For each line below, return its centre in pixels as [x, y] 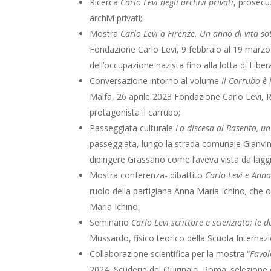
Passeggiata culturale [133, 128]
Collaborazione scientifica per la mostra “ [170, 254]
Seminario [111, 223]
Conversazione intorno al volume [156, 81]
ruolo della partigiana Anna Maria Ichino [168, 191]
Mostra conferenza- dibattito [148, 175]
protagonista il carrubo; [135, 113]
